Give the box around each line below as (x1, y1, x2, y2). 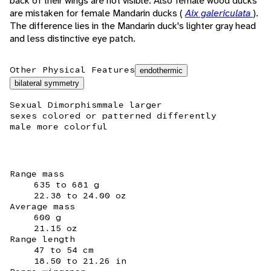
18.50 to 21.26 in (34, 255, 126, 267)
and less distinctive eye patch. (10, 32, 135, 45)
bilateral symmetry (15, 79, 79, 88)
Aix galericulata (185, 7, 253, 20)
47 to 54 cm (34, 244, 94, 256)
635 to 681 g (34, 179, 99, 191)
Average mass (10, 201, 75, 212)
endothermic (140, 66, 183, 76)
